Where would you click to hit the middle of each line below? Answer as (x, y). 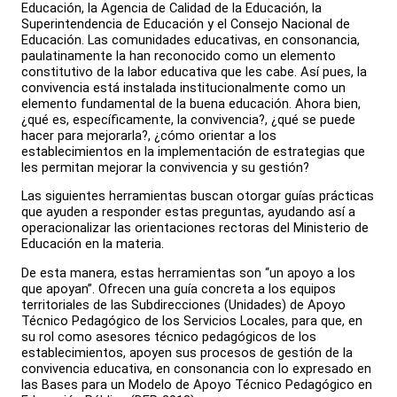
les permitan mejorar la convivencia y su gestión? (165, 167)
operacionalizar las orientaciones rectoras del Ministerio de (195, 228)
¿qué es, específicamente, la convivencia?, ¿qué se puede (188, 119)
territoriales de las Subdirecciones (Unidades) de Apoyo (183, 304)
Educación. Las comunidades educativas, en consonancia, (191, 39)
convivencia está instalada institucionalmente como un (183, 87)
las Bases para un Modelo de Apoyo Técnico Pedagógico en (197, 384)
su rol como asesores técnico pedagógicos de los (169, 336)
